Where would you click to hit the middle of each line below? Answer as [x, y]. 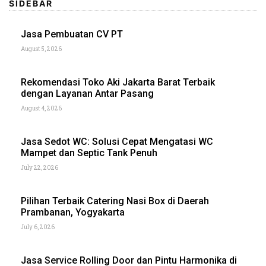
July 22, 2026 [39, 167]
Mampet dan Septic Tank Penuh [89, 153]
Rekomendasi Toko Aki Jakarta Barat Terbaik [118, 82]
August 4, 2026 [41, 108]
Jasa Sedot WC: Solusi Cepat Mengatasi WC [117, 141]
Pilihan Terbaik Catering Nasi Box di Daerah [115, 201]
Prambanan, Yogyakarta [73, 212]
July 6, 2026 [38, 227]
